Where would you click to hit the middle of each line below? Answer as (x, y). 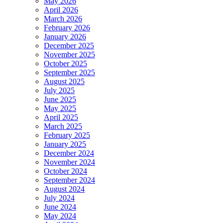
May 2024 (60, 216)
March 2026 (63, 19)
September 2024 (69, 180)
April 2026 (61, 10)
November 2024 (69, 162)
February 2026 (67, 28)
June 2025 (60, 100)
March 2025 (63, 126)
